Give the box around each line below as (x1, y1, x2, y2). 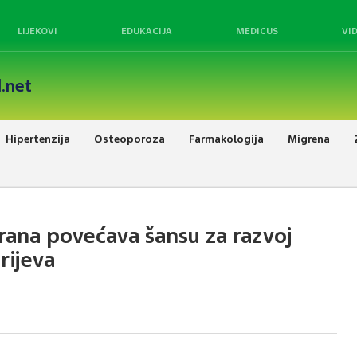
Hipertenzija (6, 131, 70, 146)
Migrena (288, 131, 330, 146)
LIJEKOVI (18, 25, 57, 37)
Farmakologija (189, 131, 264, 146)
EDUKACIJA (121, 25, 172, 37)
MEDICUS (236, 25, 278, 37)
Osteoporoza (94, 131, 165, 146)
